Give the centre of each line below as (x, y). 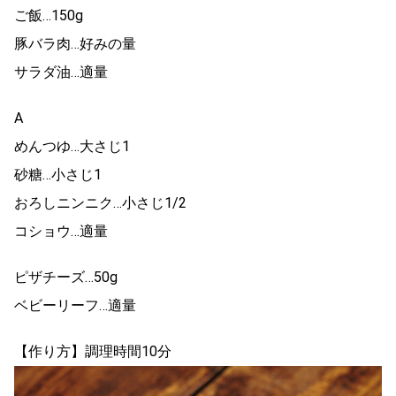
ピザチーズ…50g (66, 277)
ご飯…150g (49, 15)
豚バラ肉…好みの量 (75, 43)
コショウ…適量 (61, 231)
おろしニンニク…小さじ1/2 (100, 202)
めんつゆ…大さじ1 (72, 146)
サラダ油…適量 (61, 72)
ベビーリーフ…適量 (75, 305)
